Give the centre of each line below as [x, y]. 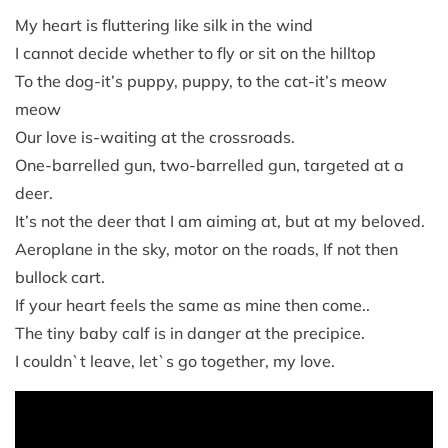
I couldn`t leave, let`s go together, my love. [175, 361]
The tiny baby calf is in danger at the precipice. [190, 333]
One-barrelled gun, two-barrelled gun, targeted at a [209, 165]
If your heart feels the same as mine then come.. [192, 305]
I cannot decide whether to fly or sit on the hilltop [195, 53]
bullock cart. [60, 277]
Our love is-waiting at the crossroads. [155, 137]
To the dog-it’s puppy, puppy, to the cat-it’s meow [201, 81]
